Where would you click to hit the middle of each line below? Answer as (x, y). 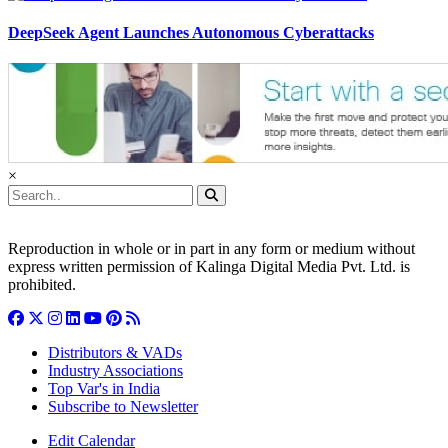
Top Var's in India (104, 389)
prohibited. (42, 285)
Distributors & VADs (115, 353)
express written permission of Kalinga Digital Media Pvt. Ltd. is (209, 267)
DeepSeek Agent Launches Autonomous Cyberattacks (191, 32)
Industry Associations (115, 371)
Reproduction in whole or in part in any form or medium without (211, 249)
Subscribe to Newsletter (123, 407)
